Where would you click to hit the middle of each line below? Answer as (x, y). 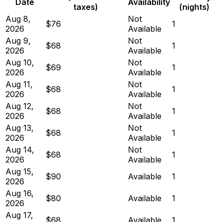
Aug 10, (20, 62)
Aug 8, (18, 19)
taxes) (86, 7)
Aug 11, (19, 84)
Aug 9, (18, 40)
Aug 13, (20, 128)
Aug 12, (20, 106)
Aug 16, (20, 193)
